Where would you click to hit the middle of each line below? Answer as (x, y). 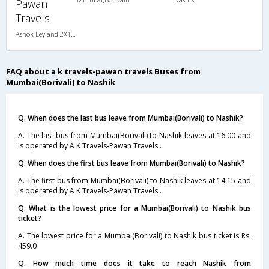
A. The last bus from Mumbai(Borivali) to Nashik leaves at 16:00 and (134, 135)
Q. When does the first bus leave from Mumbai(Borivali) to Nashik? (131, 163)
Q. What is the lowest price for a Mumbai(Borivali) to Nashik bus (134, 208)
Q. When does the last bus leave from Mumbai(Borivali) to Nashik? (131, 118)
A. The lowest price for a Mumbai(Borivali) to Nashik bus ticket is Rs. (134, 235)
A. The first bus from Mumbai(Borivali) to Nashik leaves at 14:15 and (134, 180)
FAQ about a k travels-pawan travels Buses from (103, 71)
